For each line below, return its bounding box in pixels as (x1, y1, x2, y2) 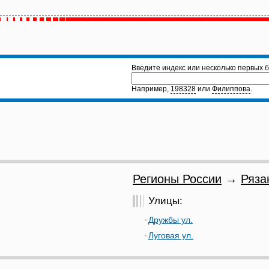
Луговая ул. (148, 231, 193, 240)
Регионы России (133, 172, 222, 186)
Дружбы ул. (148, 215, 193, 225)
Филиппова (212, 85, 250, 93)
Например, (131, 85, 171, 93)
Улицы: (148, 195, 183, 207)
